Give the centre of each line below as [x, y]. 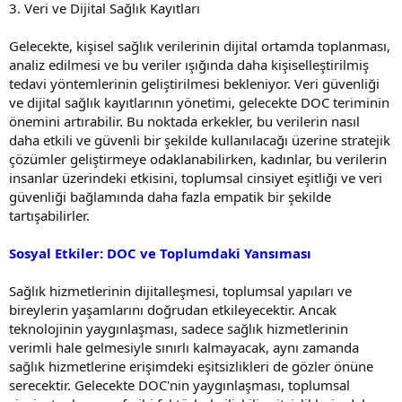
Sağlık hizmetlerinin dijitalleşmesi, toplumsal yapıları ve [180, 290]
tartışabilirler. [49, 215]
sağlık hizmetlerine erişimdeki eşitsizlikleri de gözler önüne [191, 366]
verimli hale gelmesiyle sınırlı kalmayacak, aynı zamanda [184, 347]
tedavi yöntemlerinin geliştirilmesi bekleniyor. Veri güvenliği [194, 83]
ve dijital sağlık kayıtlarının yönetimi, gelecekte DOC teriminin [199, 102]
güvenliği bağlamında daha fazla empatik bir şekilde [170, 196]
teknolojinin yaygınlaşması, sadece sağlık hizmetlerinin [179, 328]
